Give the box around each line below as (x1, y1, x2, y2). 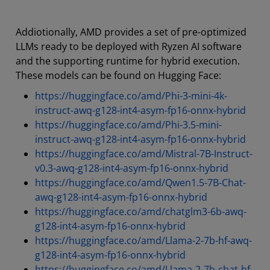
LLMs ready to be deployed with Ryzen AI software (16, 39, 242, 53)
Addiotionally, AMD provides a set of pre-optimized (16, 25, 246, 39)
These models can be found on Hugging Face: (16, 68, 221, 82)
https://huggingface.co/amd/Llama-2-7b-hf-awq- (35, 233, 252, 247)
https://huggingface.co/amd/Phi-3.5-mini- (35, 118, 222, 131)
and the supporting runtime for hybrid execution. (16, 54, 240, 67)
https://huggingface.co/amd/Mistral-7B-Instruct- (35, 146, 253, 160)
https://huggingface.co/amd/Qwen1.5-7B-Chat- (35, 175, 246, 189)
